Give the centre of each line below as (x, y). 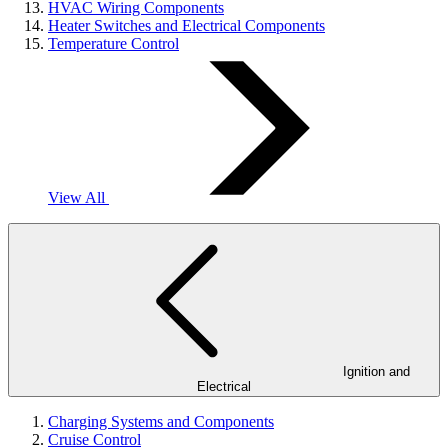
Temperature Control (113, 43)
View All (78, 197)
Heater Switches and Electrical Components (186, 25)
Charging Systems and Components (161, 421)
